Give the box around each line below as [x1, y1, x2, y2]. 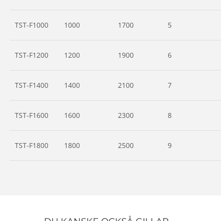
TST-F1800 [15, 141, 48, 150]
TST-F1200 [15, 50, 48, 60]
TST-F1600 [15, 110, 48, 120]
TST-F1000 [15, 20, 48, 30]
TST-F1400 [15, 80, 48, 90]
